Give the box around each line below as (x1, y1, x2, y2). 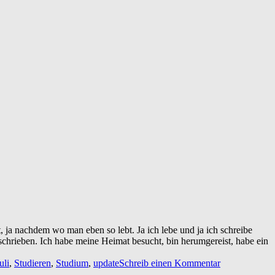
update (93, 257, 119, 268)
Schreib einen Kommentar (119, 257, 220, 268)
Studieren (14, 257, 51, 268)
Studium (56, 257, 88, 268)
